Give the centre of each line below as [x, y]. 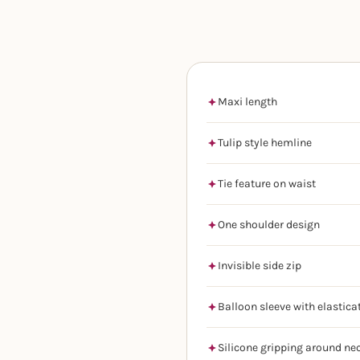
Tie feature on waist [267, 183]
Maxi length [247, 101]
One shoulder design [269, 224]
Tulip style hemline [265, 142]
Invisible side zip [260, 265]
